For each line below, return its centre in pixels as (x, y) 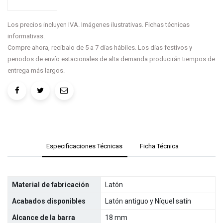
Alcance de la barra (44, 218)
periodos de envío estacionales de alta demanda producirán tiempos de (111, 59)
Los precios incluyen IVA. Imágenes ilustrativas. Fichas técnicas (99, 24)
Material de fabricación (51, 185)
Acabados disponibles (49, 201)
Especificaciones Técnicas (85, 146)
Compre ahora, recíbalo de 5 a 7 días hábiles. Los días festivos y (100, 47)
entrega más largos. (36, 70)
